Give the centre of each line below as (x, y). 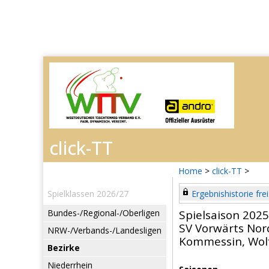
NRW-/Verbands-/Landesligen (104, 230)
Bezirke (64, 248)
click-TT (227, 171)
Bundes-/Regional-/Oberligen (104, 213)
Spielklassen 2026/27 (88, 194)
